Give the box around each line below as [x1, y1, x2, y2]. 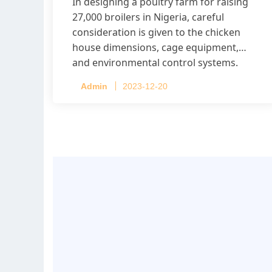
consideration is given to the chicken [72, 25, 240, 39]
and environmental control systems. [72, 56, 238, 70]
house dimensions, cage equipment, [72, 41, 239, 55]
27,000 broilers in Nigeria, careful [72, 10, 224, 24]
